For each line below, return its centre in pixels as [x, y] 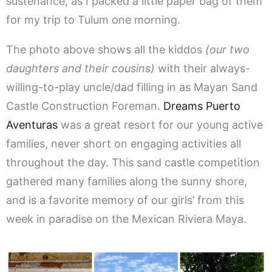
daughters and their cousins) [80, 69]
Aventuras [32, 125]
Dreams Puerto [202, 106]
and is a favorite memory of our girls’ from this [125, 200]
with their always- [202, 69]
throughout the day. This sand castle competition [133, 163]
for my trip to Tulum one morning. [93, 20]
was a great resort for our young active [160, 125]
